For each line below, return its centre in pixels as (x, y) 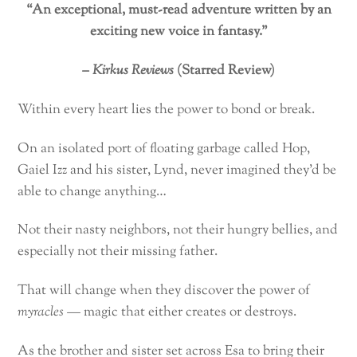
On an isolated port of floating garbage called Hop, (164, 149)
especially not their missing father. (118, 252)
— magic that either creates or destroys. (180, 313)
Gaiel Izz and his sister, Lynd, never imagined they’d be (177, 170)
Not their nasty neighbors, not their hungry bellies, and (178, 231)
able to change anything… (92, 192)
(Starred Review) (224, 71)
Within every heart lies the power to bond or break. (167, 110)
